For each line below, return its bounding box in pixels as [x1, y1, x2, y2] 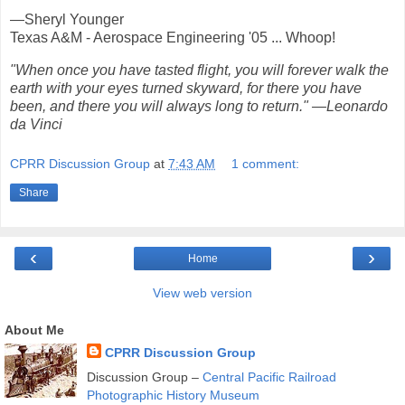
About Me [5, 322, 64, 337]
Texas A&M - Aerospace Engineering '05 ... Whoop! [10, 30, 335, 46]
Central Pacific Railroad [202, 369, 336, 384]
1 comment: [231, 155, 300, 171]
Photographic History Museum [86, 387, 259, 402]
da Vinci [10, 117, 62, 133]
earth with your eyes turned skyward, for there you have [10, 80, 362, 97]
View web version [153, 285, 252, 300]
